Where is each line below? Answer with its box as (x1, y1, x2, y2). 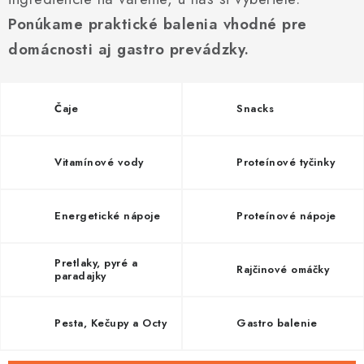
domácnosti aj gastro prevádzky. (8, 38, 249, 60)
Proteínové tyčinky (236, 154, 335, 170)
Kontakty (107, 5, 149, 21)
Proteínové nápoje (236, 208, 336, 223)
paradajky (54, 268, 106, 284)
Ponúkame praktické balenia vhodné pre (8, 13, 307, 35)
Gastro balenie (236, 315, 317, 331)
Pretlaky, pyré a (54, 255, 137, 271)
